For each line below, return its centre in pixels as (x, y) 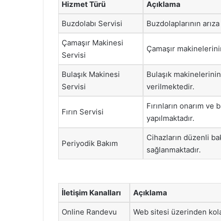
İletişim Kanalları (91, 192)
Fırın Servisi (83, 112)
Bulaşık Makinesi (91, 74)
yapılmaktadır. (170, 118)
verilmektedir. (170, 87)
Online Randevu (89, 212)
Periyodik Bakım (90, 143)
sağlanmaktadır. (174, 150)
